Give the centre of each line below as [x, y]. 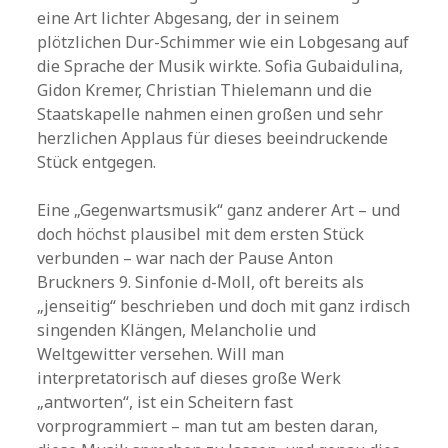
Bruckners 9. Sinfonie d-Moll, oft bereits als [201, 282]
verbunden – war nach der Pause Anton [185, 258]
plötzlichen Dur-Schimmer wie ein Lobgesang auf [223, 42]
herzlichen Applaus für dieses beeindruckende [213, 138]
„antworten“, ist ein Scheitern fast [165, 402]
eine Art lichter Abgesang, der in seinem [188, 18]
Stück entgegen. [97, 162]
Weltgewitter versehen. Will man [161, 354]
